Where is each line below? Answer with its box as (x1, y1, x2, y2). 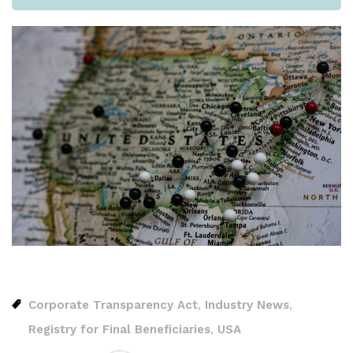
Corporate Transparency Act (28, 297, 198, 312)
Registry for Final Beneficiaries (28, 321, 210, 336)
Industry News (205, 297, 289, 312)
